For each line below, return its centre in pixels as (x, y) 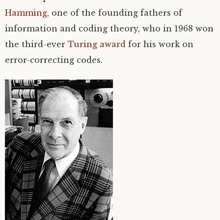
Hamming (26, 13)
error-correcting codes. (54, 60)
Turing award (97, 44)
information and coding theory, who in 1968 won (109, 28)
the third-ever (36, 44)
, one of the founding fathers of (115, 13)
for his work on (160, 44)
